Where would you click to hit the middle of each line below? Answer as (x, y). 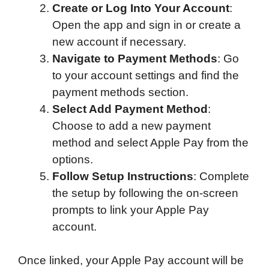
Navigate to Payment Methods (135, 58)
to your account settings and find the (146, 75)
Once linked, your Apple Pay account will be (131, 261)
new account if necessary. (119, 41)
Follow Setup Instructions (123, 176)
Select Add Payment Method (130, 109)
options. (73, 159)
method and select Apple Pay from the (150, 142)
